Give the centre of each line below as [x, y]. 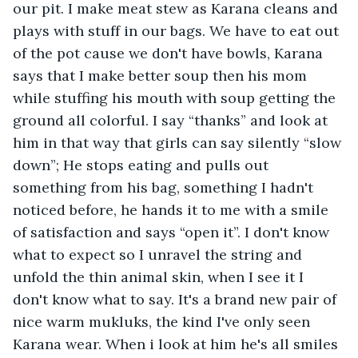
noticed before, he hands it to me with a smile [173, 209]
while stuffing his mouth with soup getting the [176, 97]
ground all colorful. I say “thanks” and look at [172, 120]
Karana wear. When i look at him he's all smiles [177, 344]
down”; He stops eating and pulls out [143, 165]
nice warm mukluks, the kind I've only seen [163, 321]
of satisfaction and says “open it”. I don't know [173, 232]
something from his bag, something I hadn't [165, 187]
